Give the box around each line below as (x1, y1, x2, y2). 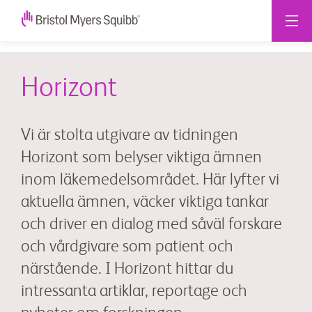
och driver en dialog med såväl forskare (21, 217, 282, 233)
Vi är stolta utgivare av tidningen (21, 127, 238, 144)
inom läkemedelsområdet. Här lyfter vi (21, 172, 279, 189)
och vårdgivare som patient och (21, 239, 233, 256)
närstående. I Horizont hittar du (21, 261, 233, 278)
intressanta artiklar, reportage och (21, 283, 247, 300)
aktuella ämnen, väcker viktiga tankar (21, 194, 269, 211)
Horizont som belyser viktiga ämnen (21, 150, 262, 166)
